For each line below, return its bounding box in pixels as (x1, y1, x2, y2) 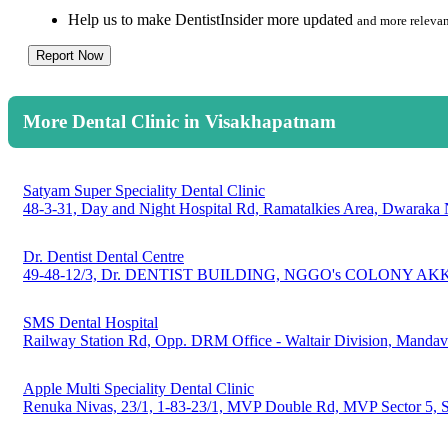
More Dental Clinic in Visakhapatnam (23, 111, 336, 133)
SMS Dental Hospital (23, 313, 158, 331)
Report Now (36, 48, 103, 64)
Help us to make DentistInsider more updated (68, 11, 357, 29)
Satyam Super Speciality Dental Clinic (23, 181, 265, 199)
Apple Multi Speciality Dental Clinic (23, 379, 254, 397)
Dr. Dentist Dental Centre (23, 247, 184, 265)
